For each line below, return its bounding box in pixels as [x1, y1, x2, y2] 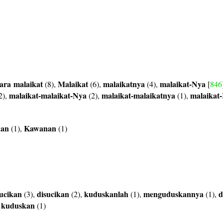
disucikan [37, 188, 69, 200]
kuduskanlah [84, 188, 128, 200]
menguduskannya [143, 188, 204, 200]
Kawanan [24, 122, 56, 134]
